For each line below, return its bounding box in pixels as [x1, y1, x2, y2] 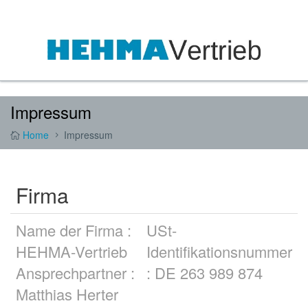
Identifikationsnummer [146, 241, 292, 262]
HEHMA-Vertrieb [16, 241, 127, 262]
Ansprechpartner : [16, 262, 135, 283]
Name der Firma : [16, 219, 131, 241]
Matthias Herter [16, 283, 118, 305]
